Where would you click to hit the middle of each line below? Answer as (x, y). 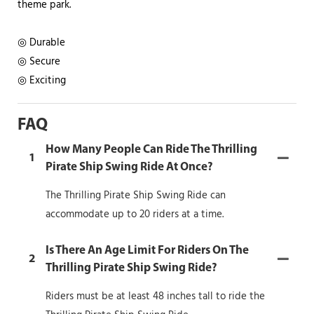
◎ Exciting (42, 80)
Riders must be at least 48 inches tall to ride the (155, 296)
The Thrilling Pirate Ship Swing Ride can (136, 195)
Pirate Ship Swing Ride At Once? (129, 167)
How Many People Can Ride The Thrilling (151, 149)
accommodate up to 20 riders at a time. (135, 214)
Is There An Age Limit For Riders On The (147, 250)
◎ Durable (43, 42)
